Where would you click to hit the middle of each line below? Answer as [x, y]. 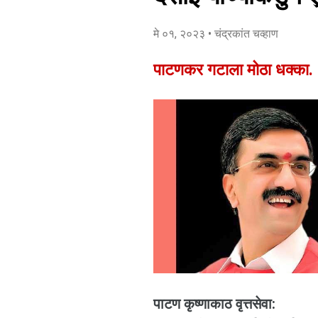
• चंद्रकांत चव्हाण [243, 34]
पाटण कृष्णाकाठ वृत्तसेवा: [214, 304]
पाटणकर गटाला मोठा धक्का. [233, 70]
